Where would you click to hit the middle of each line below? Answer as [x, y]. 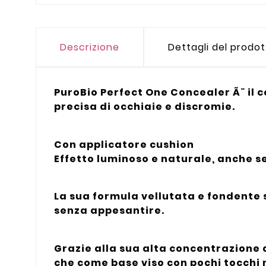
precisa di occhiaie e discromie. [145, 107]
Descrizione [90, 47]
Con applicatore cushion [124, 144]
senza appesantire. [109, 211]
